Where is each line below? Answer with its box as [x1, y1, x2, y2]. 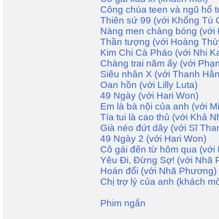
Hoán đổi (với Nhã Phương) [100, 166, 217, 176]
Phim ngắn [100, 198, 146, 208]
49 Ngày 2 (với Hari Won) [100, 133, 206, 144]
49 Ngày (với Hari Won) [100, 90, 198, 101]
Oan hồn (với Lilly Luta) [100, 80, 197, 90]
